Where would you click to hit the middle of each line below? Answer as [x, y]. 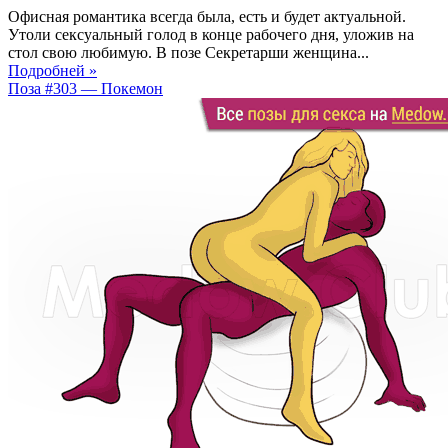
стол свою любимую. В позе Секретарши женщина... [188, 52]
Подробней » [52, 70]
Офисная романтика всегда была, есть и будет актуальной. [207, 16]
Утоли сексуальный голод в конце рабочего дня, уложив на [211, 34]
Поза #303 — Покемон [85, 88]
